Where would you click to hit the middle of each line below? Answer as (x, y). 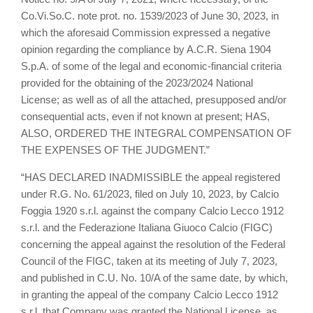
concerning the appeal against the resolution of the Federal (153, 245)
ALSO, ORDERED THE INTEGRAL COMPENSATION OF (156, 133)
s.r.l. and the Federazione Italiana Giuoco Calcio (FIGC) (147, 228)
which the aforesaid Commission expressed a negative (146, 33)
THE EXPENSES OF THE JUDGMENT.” (115, 150)
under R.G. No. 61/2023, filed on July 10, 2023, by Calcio (150, 194)
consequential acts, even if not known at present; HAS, (145, 117)
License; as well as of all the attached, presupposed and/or (154, 100)
